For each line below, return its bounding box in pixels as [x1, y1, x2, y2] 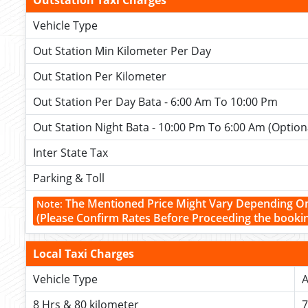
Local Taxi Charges [33, 246, 134, 261]
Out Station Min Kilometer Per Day [33, 43, 211, 58]
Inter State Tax [33, 145, 108, 160]
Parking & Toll [33, 170, 104, 186]
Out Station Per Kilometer [33, 69, 166, 84]
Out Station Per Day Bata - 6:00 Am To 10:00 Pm [33, 94, 278, 109]
